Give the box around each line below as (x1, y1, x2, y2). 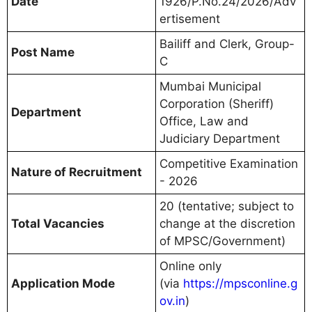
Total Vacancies (11, 216, 104, 231)
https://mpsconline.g (183, 276, 297, 290)
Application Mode (11, 276, 115, 290)
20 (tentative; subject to (159, 198, 294, 213)
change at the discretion (159, 216, 295, 231)
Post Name (11, 45, 75, 59)
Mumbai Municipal (159, 79, 261, 93)
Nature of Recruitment (11, 164, 142, 179)
